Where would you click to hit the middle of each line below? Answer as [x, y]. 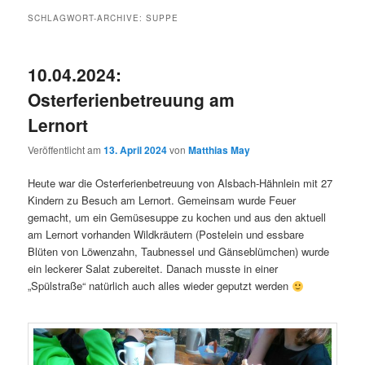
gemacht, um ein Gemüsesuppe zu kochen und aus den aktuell [177, 218]
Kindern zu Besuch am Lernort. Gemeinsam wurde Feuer [162, 200]
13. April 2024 [136, 150]
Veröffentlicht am [66, 150]
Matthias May [220, 150]
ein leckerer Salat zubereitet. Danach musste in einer [153, 269]
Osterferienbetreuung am [132, 99]
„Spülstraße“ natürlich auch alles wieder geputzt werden [160, 286]
